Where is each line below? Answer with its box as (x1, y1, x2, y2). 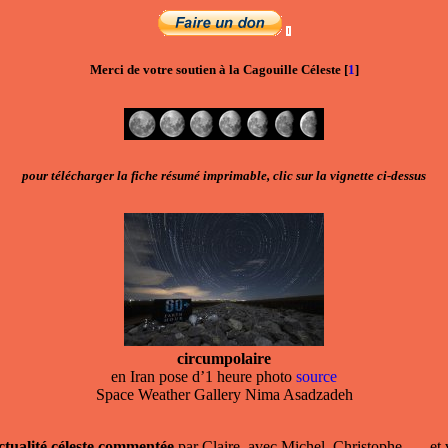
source (296, 367, 337, 385)
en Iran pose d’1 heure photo (111, 367, 296, 385)
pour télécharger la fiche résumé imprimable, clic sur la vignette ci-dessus (22, 167, 426, 183)
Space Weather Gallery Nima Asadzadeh (95, 385, 353, 403)
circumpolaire (177, 349, 271, 367)
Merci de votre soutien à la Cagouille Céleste (89, 62, 341, 78)
